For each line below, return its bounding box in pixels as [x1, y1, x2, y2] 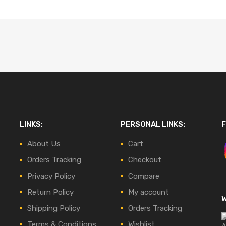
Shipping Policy [27, 203, 80, 213]
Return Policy [27, 187, 74, 197]
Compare [128, 171, 159, 181]
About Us [27, 139, 61, 148]
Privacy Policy [27, 171, 75, 181]
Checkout [128, 155, 161, 164]
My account [128, 187, 169, 197]
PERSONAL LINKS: [121, 119, 185, 129]
